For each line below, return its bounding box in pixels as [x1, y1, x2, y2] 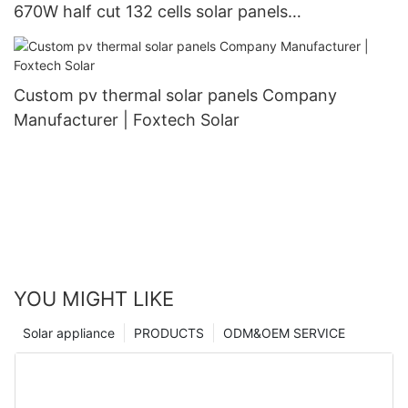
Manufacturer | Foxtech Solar [14, 109, 240, 129]
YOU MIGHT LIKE [14, 287, 174, 311]
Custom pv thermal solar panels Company [14, 85, 337, 105]
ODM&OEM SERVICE [223, 325, 345, 342]
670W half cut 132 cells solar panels [14, 2, 288, 22]
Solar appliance [23, 325, 115, 342]
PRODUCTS [134, 325, 204, 342]
